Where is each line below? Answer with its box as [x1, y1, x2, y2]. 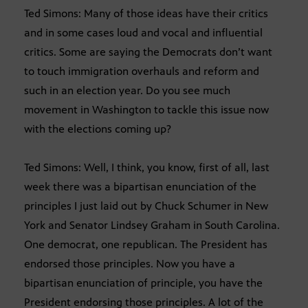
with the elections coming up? [24, 122, 171, 135]
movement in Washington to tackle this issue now [24, 102, 269, 116]
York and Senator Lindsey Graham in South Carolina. [24, 218, 280, 232]
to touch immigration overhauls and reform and [24, 64, 259, 78]
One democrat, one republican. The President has [24, 237, 267, 251]
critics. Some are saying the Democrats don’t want [24, 45, 272, 58]
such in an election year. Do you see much [24, 83, 230, 97]
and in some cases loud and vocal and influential [24, 25, 263, 39]
